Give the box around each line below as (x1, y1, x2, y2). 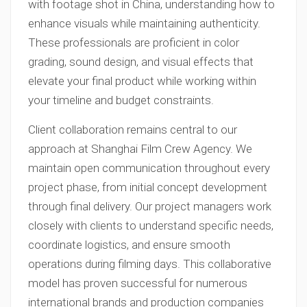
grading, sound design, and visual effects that (28, 55, 254, 69)
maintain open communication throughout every (28, 161, 270, 175)
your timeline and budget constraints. (28, 93, 214, 107)
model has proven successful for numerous (28, 276, 247, 290)
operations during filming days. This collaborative (28, 257, 271, 271)
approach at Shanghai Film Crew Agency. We (28, 142, 252, 156)
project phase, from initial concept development (28, 180, 267, 194)
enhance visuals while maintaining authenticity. (28, 16, 260, 30)
